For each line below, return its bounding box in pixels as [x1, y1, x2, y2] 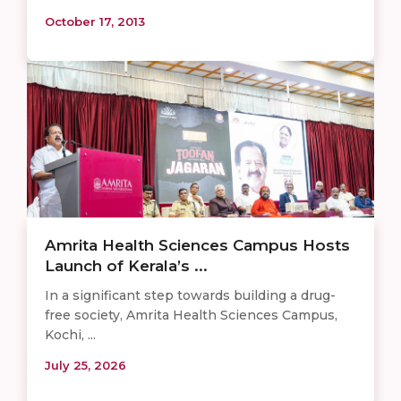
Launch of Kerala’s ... [45, 257, 208, 276]
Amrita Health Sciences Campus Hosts [45, 236, 350, 255]
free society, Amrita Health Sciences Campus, [45, 307, 337, 324]
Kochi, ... [45, 327, 96, 344]
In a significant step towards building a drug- [45, 287, 336, 304]
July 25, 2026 [45, 358, 126, 373]
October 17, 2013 [45, 14, 145, 30]
